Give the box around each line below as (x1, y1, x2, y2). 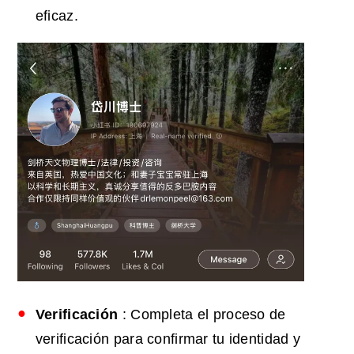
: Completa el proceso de (118, 307, 286, 323)
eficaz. (35, 8, 78, 24)
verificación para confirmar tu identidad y (35, 331, 301, 348)
